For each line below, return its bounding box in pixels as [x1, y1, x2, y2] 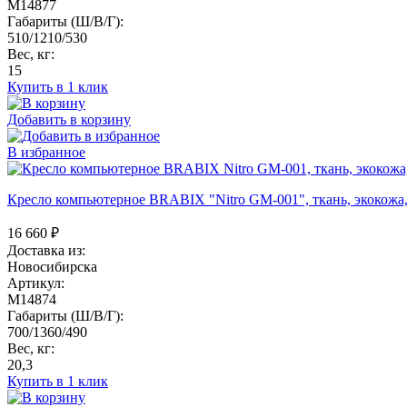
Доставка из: [7, 242, 85, 258]
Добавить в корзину [7, 111, 131, 127]
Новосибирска [7, 258, 97, 274]
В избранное [7, 144, 85, 160]
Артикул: [7, 274, 65, 291]
